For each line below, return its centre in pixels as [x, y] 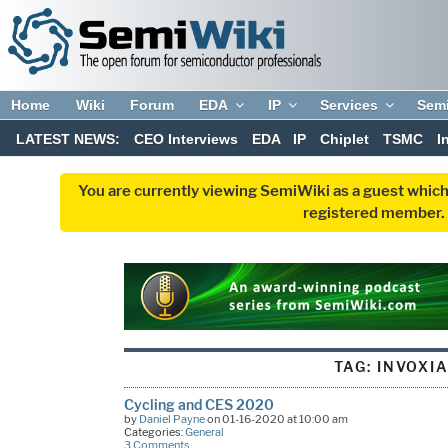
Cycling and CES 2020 [198, 404]
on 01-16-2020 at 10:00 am [276, 418]
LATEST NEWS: [68, 139]
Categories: [154, 431]
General [204, 431]
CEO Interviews [185, 139]
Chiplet [345, 139]
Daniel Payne [171, 418]
